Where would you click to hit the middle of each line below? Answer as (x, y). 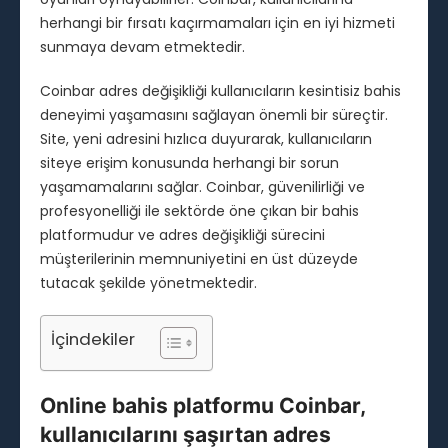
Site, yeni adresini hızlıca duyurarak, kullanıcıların (206, 139)
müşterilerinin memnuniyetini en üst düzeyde (199, 259)
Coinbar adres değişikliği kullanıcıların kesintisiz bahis (220, 91)
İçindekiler (93, 339)
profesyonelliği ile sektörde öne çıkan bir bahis (199, 211)
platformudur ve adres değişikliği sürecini (182, 235)
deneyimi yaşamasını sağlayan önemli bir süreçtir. (214, 115)
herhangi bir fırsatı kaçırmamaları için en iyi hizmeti (217, 23)
